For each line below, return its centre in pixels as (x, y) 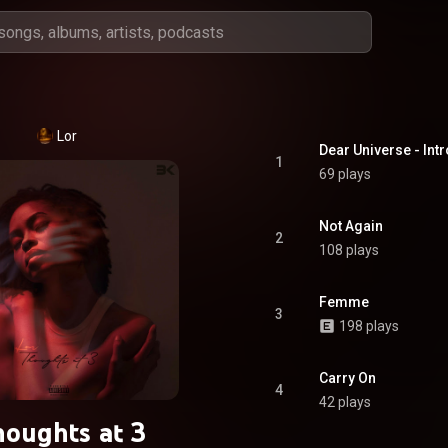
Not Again (351, 226)
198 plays (369, 326)
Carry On (347, 378)
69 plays (345, 174)
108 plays (349, 250)
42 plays (345, 402)
